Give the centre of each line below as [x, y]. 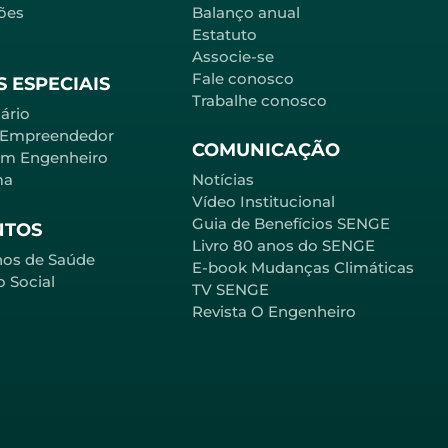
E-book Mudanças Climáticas [303, 268]
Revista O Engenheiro [274, 312]
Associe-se [233, 56]
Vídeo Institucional [263, 202]
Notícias [223, 180]
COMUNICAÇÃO [266, 150]
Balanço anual [246, 12]
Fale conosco [243, 78]
